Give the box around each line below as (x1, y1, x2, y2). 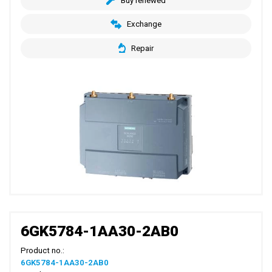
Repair (131, 43, 154, 53)
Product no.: (21, 246, 65, 256)
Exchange (126, 19, 161, 29)
